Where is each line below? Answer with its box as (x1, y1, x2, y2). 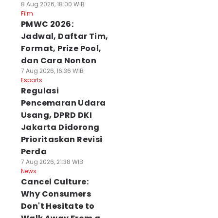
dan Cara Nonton (20, 55, 96, 66)
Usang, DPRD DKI (20, 109, 92, 121)
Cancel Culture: (20, 176, 89, 187)
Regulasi (20, 85, 59, 96)
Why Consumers (20, 188, 91, 200)
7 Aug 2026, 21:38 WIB (20, 158, 83, 166)
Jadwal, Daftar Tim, (20, 31, 109, 42)
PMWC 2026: (20, 18, 73, 30)
